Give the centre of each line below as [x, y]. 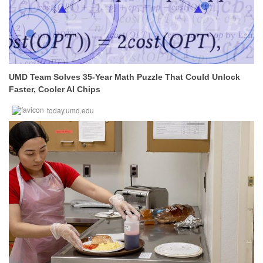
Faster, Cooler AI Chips [55, 89]
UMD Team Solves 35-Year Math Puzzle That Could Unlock [124, 77]
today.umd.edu [70, 110]
